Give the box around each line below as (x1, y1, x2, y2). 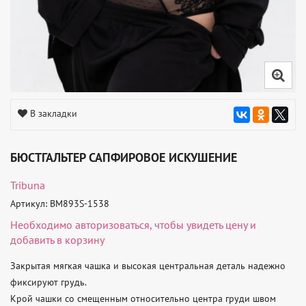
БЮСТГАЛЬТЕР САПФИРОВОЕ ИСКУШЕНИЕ (10, 149, 237, 165)
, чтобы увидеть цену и (150, 217, 256, 232)
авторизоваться (75, 217, 150, 232)
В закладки (30, 107, 77, 120)
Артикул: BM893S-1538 (10, 197, 109, 210)
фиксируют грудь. (10, 275, 87, 288)
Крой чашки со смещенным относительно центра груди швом (10, 292, 276, 305)
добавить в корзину (10, 232, 105, 247)
